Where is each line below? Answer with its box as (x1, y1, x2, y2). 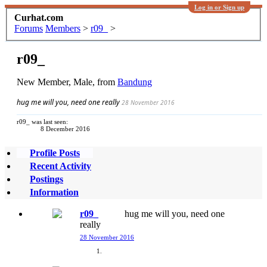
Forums (14, 23, 43, 33)
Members (45, 23, 80, 33)
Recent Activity (30, 160, 91, 171)
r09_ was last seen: (17, 117, 68, 125)
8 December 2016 (41, 125, 90, 132)
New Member (17, 76, 69, 87)
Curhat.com (14, 12, 63, 23)
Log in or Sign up (194, 4, 244, 11)
